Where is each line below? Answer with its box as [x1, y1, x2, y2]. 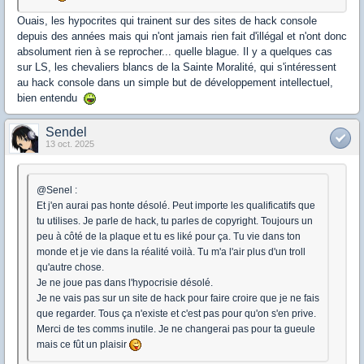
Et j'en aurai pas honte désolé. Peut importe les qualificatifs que [37, 200, 315, 212]
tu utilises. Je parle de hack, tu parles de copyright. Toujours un [37, 215, 313, 227]
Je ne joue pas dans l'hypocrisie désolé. [37, 277, 213, 289]
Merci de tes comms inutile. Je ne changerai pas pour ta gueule [37, 323, 315, 336]
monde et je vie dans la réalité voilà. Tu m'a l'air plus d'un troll [37, 246, 305, 258]
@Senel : [37, 184, 77, 197]
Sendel [45, 125, 87, 140]
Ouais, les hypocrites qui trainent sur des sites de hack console [17, 15, 317, 28]
